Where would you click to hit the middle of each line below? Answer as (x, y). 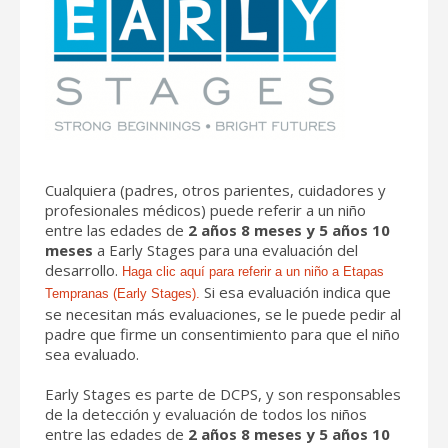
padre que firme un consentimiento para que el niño (222, 333)
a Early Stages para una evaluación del (227, 249)
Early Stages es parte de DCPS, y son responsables (223, 393)
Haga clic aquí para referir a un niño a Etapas (253, 271)
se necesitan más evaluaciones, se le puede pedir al (223, 313)
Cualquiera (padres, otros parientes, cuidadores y (215, 189)
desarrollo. (83, 269)
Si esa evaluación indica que (295, 291)
